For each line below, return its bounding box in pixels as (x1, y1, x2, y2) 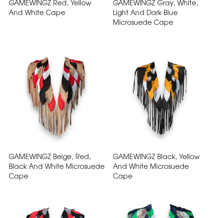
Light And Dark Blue (113, 7, 178, 17)
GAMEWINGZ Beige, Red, (9, 151, 91, 161)
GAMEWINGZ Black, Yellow (113, 151, 200, 161)
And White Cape (9, 7, 65, 17)
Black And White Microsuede (9, 161, 105, 171)
